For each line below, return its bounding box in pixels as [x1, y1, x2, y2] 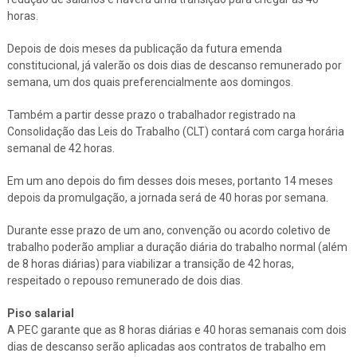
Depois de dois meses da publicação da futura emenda [6, 41, 282, 55]
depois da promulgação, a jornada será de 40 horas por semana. [6, 190, 328, 204]
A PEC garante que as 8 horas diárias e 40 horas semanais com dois [6, 323, 347, 336]
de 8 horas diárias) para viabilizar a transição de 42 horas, [6, 257, 294, 270]
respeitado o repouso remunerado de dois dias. [6, 273, 243, 287]
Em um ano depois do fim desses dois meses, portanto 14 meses [6, 174, 333, 187]
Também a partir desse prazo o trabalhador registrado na [6, 108, 296, 121]
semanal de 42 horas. [6, 141, 115, 155]
